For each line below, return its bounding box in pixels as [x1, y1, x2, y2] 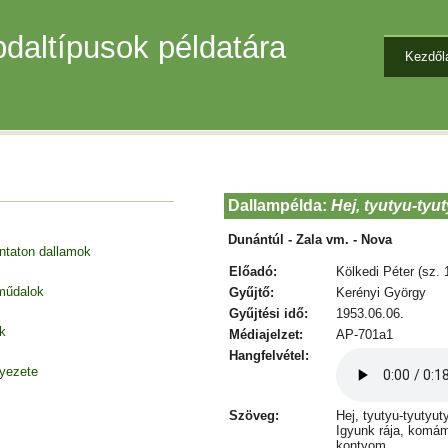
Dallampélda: [228, 197, 331, 214]
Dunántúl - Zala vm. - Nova [228, 231, 392, 247]
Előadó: [228, 263, 277, 279]
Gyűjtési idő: [228, 305, 308, 321]
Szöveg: [228, 407, 279, 423]
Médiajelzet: [228, 326, 303, 342]
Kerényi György [335, 284, 426, 300]
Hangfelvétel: [228, 347, 309, 363]
